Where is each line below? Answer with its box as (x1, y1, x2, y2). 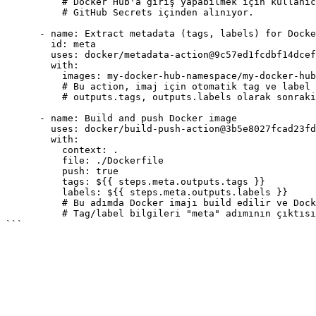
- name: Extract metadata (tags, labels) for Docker (6, 28, 39, 39)
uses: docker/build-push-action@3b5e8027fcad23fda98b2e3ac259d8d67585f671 (6, 123, 51, 134)
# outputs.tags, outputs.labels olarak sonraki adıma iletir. (6, 92, 62, 102)
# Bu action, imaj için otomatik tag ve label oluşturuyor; (6, 81, 62, 92)
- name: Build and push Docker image (6, 113, 39, 123)
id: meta (6, 39, 51, 49)
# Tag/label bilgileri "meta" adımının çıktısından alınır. (6, 208, 62, 219)
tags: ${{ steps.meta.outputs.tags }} (6, 176, 62, 187)
